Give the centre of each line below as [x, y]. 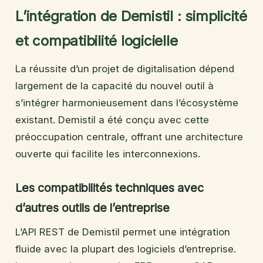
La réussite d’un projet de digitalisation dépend [125, 68]
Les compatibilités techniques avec [109, 188]
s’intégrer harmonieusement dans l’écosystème [127, 102]
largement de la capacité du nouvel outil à [114, 85]
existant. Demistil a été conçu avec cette [112, 119]
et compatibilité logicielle [97, 41]
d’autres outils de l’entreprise [92, 208]
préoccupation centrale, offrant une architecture [129, 136]
